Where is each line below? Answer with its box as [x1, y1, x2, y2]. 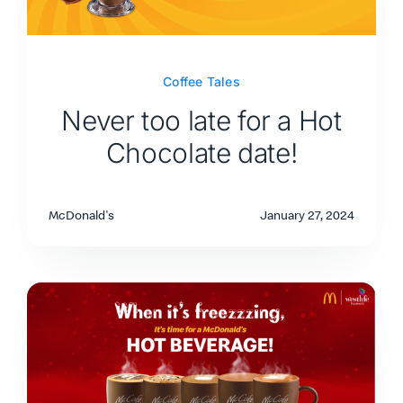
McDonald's [48, 207, 114, 224]
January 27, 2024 [260, 207, 355, 224]
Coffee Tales [163, 74, 240, 90]
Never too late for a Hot [61, 104, 342, 138]
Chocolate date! [105, 137, 298, 170]
